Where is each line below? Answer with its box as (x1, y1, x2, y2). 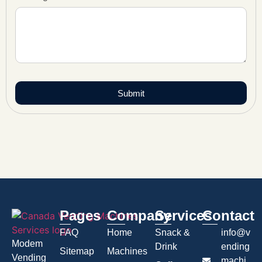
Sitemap (59, 246, 94, 257)
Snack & (154, 227, 190, 238)
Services (154, 208, 212, 224)
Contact (202, 208, 255, 224)
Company (107, 208, 171, 224)
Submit (118, 88, 144, 98)
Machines (107, 246, 148, 257)
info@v (220, 227, 250, 238)
